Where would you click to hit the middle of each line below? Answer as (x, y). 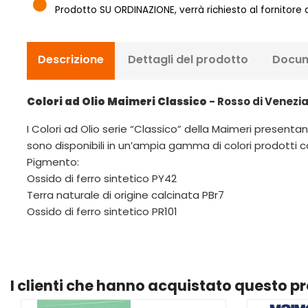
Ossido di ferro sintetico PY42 (102, 179)
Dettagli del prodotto (188, 60)
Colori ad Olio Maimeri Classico (117, 102)
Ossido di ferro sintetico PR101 (102, 212)
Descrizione (71, 60)
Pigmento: (53, 162)
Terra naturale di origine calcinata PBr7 (125, 195)
